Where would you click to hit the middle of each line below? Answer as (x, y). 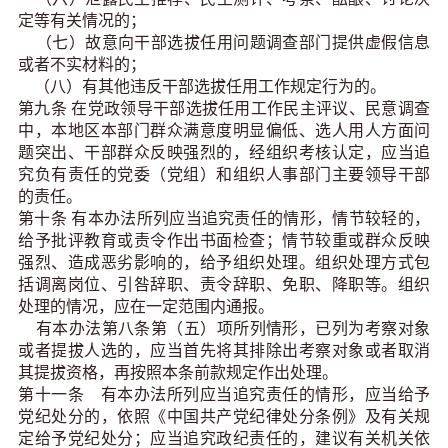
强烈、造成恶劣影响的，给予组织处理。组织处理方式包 (224, 263)
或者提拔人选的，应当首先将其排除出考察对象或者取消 (224, 351)
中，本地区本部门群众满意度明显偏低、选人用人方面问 (224, 131)
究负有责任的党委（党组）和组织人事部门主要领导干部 (224, 175)
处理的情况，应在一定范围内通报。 (148, 307)
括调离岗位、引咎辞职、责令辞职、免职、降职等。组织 (224, 285)
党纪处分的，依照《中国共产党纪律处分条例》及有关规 (224, 417)
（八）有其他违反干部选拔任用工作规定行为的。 (202, 87)
